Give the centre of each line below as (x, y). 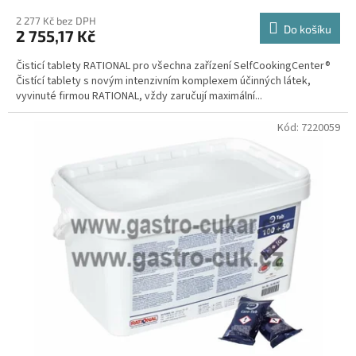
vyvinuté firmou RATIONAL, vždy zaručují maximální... (139, 96)
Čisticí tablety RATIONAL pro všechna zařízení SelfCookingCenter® (173, 66)
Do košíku (308, 29)
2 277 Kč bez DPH (56, 20)
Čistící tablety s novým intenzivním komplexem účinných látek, (163, 81)
